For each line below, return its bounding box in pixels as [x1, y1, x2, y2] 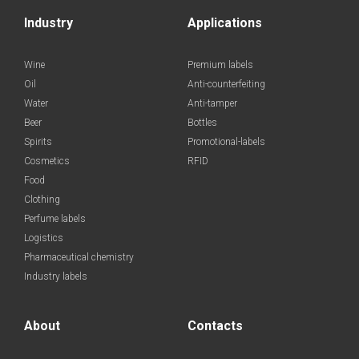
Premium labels [188, 58, 253, 71]
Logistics [24, 232, 63, 244]
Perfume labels [24, 212, 86, 224]
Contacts [188, 317, 243, 333]
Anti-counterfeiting [188, 78, 265, 90]
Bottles [188, 116, 217, 128]
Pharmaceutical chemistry [24, 251, 134, 263]
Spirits [24, 135, 52, 147]
